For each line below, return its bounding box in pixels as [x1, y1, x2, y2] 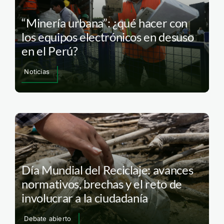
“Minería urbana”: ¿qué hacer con [21, 15, 187, 30]
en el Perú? [21, 43, 78, 58]
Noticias [24, 67, 49, 76]
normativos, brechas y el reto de [21, 176, 182, 191]
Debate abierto [24, 214, 71, 222]
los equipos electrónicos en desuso [21, 29, 194, 44]
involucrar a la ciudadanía [21, 190, 148, 205]
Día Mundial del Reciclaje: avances [21, 162, 193, 177]
